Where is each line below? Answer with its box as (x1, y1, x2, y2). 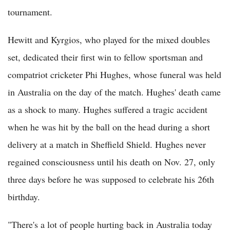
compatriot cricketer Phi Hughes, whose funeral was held (8, 68, 221, 81)
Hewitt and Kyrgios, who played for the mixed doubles (8, 33, 210, 46)
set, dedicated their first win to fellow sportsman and (8, 51, 203, 64)
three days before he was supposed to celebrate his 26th (8, 173, 214, 186)
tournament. (8, 6, 52, 18)
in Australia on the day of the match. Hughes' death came (8, 86, 221, 99)
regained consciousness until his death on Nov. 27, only (8, 156, 215, 168)
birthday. (8, 190, 40, 203)
